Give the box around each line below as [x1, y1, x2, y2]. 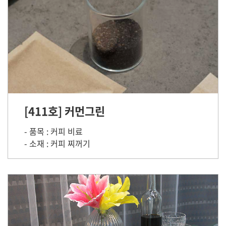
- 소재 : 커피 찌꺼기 [24, 137, 90, 149]
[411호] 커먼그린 [24, 102, 105, 119]
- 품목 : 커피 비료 [24, 125, 83, 137]
